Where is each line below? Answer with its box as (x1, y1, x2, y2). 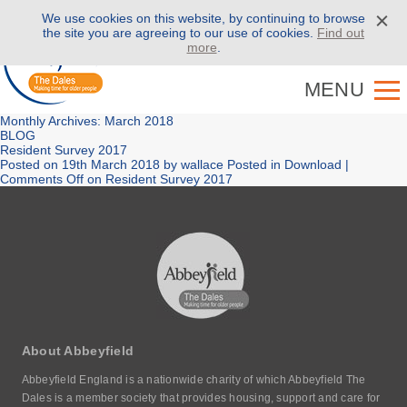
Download (284, 157, 342, 172)
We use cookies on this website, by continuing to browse (42, 11, 365, 25)
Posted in (223, 157, 284, 172)
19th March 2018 (62, 157, 160, 172)
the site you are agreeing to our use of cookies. (43, 25, 317, 40)
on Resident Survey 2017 (84, 172, 233, 186)
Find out (317, 25, 364, 40)
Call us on (226, 13, 303, 28)
